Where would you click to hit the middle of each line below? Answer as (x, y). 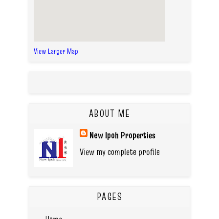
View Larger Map (56, 51)
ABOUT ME (109, 113)
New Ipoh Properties (122, 135)
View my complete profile (120, 152)
